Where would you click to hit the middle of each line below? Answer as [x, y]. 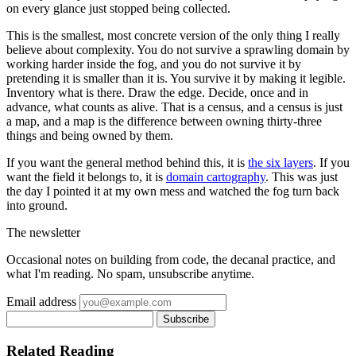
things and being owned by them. [90, 136]
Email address [41, 302]
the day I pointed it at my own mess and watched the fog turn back [173, 192]
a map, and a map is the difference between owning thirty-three [164, 122]
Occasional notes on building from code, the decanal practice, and [171, 260]
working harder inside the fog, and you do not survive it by [154, 64]
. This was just [302, 177]
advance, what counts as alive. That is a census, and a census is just [174, 107]
